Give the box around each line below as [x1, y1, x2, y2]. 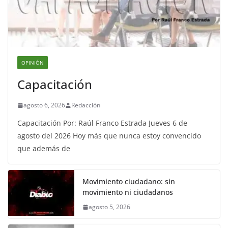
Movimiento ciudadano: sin [82, 177, 175, 187]
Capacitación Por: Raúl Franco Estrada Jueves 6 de [17, 118, 187, 128]
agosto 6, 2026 [23, 101, 65, 110]
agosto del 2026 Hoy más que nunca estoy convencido [17, 131, 201, 141]
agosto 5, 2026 [89, 203, 130, 212]
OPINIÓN [21, 59, 44, 67]
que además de [17, 144, 70, 154]
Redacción [71, 101, 100, 110]
